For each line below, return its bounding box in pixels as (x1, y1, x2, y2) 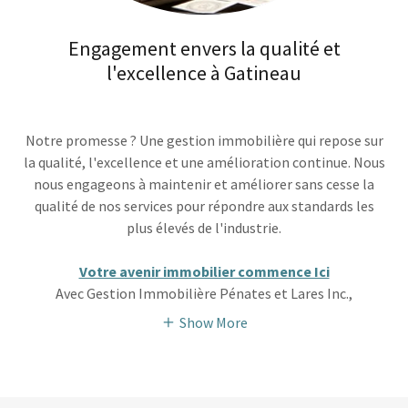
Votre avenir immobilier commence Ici (78, 262, 330, 281)
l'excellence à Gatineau (107, 60, 301, 87)
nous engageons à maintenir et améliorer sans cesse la (34, 175, 374, 194)
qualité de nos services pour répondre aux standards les (34, 197, 374, 216)
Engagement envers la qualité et (67, 36, 341, 62)
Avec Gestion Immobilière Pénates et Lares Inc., (56, 284, 352, 303)
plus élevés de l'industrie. (127, 219, 281, 238)
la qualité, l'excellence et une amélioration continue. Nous (23, 153, 385, 172)
